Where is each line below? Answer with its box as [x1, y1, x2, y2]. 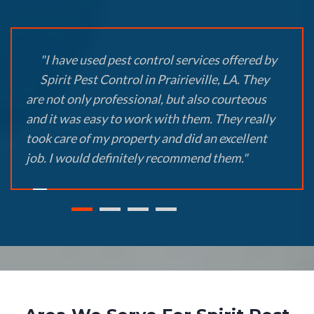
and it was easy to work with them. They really [26, 111, 275, 127]
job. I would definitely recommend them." [26, 150, 247, 166]
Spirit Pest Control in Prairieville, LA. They [40, 71, 269, 88]
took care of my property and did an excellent [26, 130, 267, 146]
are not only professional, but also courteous [26, 91, 266, 107]
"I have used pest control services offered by [40, 52, 277, 68]
